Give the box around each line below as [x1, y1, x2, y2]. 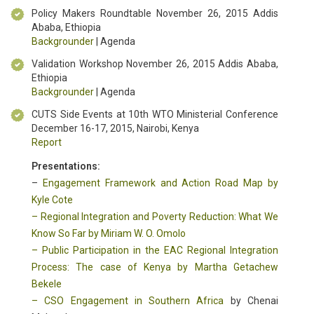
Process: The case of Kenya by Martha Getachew [32, 261, 278, 273]
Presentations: [32, 161, 100, 172]
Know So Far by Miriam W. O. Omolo [32, 228, 186, 240]
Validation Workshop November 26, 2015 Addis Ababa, [32, 58, 278, 70]
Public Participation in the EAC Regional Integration [42, 245, 278, 257]
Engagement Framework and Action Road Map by [42, 177, 279, 189]
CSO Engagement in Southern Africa [44, 295, 224, 307]
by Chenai [224, 295, 279, 307]
